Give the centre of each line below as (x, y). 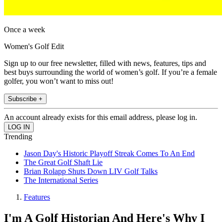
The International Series (61, 180)
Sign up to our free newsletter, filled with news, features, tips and (105, 63)
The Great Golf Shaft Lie (63, 163)
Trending (18, 137)
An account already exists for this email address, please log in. (101, 117)
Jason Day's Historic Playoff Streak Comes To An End (109, 154)
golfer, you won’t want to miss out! (59, 81)
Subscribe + (25, 99)
